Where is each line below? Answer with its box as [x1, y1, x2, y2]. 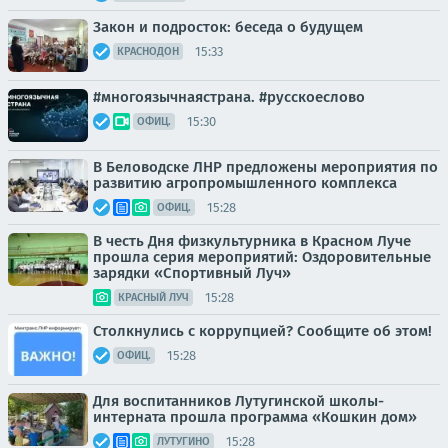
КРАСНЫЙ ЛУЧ [118, 291, 189, 305]
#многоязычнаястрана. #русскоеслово [93, 88, 365, 107]
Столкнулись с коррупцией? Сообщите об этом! [93, 322, 432, 341]
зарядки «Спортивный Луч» [93, 264, 291, 283]
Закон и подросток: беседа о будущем [93, 18, 363, 37]
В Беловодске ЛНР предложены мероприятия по [93, 158, 438, 177]
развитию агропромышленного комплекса [93, 174, 397, 193]
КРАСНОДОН [117, 45, 179, 59]
